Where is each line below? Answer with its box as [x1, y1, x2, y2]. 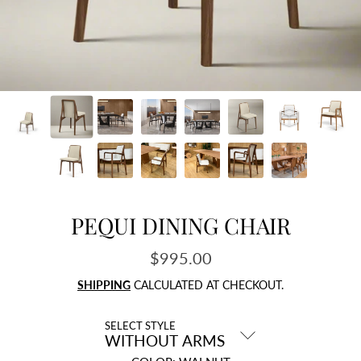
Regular [180, 247, 234, 268]
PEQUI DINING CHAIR [70, 210, 291, 240]
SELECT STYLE [104, 320, 176, 333]
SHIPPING [77, 279, 131, 293]
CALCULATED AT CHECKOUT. [131, 279, 284, 293]
